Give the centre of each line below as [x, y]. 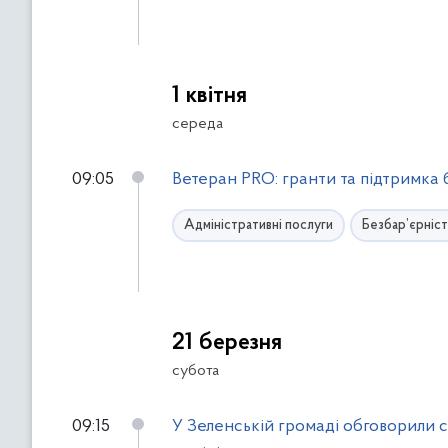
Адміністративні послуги [258, 225]
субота [195, 371]
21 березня [227, 343]
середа [197, 124]
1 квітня [209, 96]
